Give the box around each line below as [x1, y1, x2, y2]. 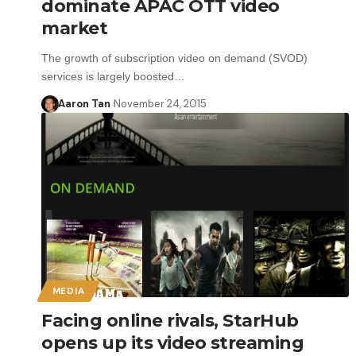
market [41, 17, 107, 39]
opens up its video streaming [41, 331, 304, 354]
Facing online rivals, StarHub [41, 309, 299, 331]
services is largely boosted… [41, 69, 185, 83]
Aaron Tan [57, 96, 110, 110]
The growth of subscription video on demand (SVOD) [41, 51, 308, 64]
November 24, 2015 [113, 96, 207, 110]
